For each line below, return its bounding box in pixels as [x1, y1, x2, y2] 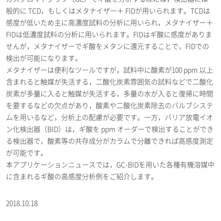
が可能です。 [6, 149, 47, 156]
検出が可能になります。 [6, 55, 82, 62]
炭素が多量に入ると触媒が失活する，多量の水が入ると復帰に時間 [6, 90, 213, 97]
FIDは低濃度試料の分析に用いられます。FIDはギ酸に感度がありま [6, 31, 212, 38]
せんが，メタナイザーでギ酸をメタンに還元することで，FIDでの [6, 43, 209, 50]
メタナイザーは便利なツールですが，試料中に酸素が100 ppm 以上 [6, 67, 213, 74]
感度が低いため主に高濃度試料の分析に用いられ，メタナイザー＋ [6, 19, 213, 26]
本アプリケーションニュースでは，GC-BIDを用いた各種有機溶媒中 [6, 161, 215, 168]
